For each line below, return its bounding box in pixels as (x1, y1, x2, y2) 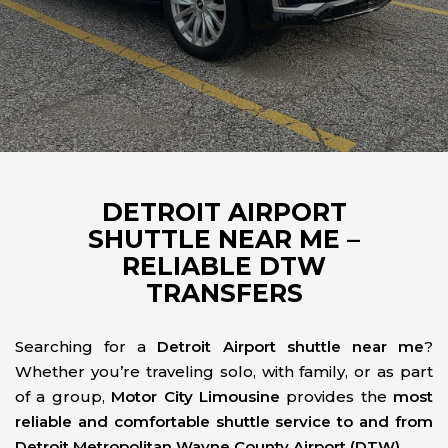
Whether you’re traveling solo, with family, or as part (15, 362, 433, 381)
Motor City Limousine (111, 387, 280, 406)
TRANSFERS (145, 278, 303, 308)
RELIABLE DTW (122, 251, 326, 281)
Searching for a (15, 337, 158, 356)
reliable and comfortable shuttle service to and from (15, 412, 433, 431)
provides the (279, 387, 393, 406)
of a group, (15, 387, 112, 406)
